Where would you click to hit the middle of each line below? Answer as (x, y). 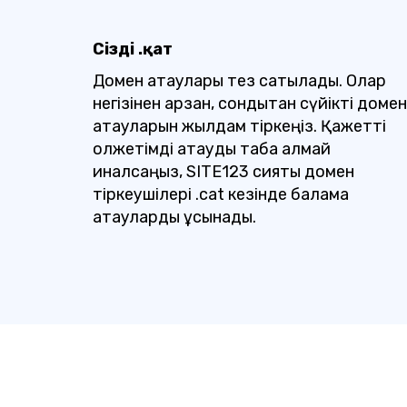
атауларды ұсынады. (174, 217)
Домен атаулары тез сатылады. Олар (239, 81)
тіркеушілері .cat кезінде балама (221, 194)
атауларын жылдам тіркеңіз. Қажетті (239, 126)
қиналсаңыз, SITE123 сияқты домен (223, 172)
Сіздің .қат (133, 49)
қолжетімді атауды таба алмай (212, 149)
